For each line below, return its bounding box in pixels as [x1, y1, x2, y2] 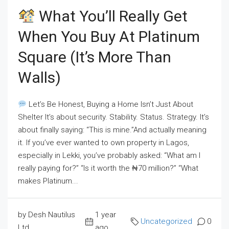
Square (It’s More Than [18, 48, 171, 66]
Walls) [18, 68, 61, 86]
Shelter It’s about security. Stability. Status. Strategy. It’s [18, 112, 209, 122]
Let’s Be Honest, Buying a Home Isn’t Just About [27, 100, 194, 109]
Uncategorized [141, 216, 192, 226]
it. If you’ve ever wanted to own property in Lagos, [18, 138, 189, 147]
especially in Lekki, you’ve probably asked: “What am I [18, 151, 200, 160]
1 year [95, 210, 116, 219]
